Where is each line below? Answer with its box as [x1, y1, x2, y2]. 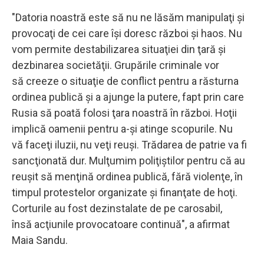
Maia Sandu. [12, 233, 68, 246]
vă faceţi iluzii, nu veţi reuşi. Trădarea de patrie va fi [12, 138, 247, 151]
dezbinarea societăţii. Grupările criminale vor [12, 58, 219, 71]
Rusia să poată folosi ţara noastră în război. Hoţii [12, 106, 237, 119]
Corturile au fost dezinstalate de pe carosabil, [12, 202, 222, 214]
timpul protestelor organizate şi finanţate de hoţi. [12, 186, 237, 199]
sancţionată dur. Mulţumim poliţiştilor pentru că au [12, 154, 245, 167]
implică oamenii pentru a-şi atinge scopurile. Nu [12, 122, 233, 135]
